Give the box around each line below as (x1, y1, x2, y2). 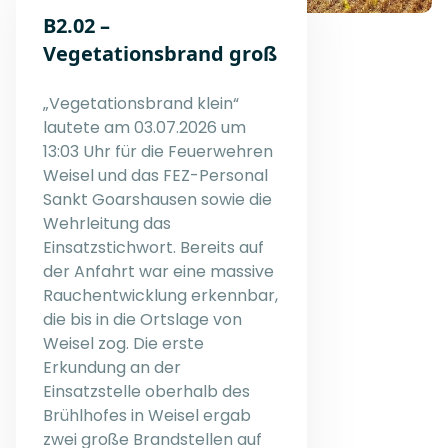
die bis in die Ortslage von (43, 307, 242, 331)
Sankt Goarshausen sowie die (43, 187, 272, 211)
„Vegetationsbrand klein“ (43, 91, 239, 115)
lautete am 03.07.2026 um (43, 115, 246, 139)
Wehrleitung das (43, 211, 171, 235)
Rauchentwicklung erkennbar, (43, 283, 278, 307)
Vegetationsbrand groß (43, 39, 277, 67)
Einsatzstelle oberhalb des (43, 379, 250, 403)
